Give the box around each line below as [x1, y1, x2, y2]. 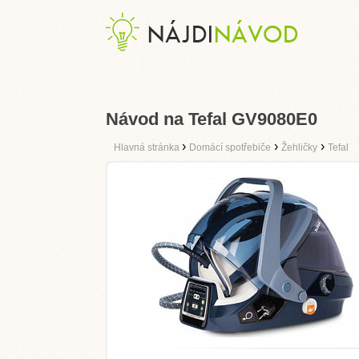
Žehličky [281, 142, 317, 153]
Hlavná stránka [114, 142, 182, 153]
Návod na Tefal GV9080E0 [106, 109, 317, 129]
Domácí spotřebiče [189, 142, 271, 153]
